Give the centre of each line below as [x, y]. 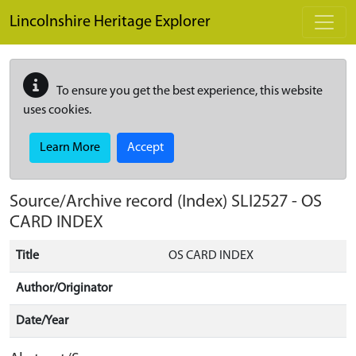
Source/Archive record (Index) [120, 202]
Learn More [70, 148]
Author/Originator [64, 288]
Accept [145, 148]
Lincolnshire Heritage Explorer [110, 22]
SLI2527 [259, 202]
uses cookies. [57, 110]
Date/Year [42, 321]
